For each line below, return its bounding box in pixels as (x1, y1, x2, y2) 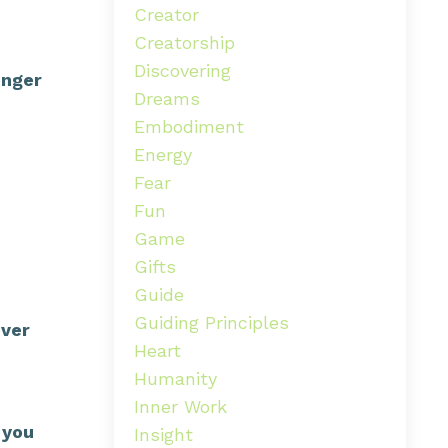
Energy (133, 143, 192, 165)
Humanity (133, 367, 217, 389)
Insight (133, 423, 193, 445)
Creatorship (133, 31, 235, 53)
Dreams (133, 87, 200, 109)
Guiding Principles (133, 311, 289, 333)
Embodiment (133, 115, 244, 137)
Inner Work (133, 395, 227, 417)
